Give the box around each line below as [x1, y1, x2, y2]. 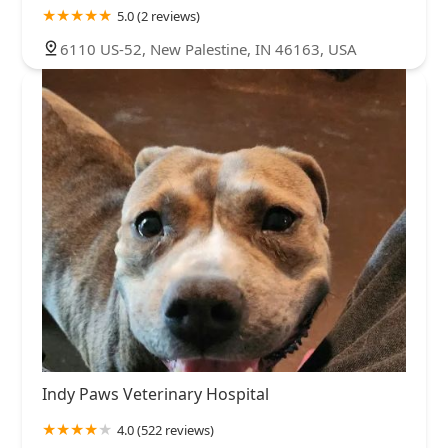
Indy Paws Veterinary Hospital [42, 382, 269, 405]
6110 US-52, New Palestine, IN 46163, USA [60, 38, 357, 59]
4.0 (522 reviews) [117, 420, 214, 439]
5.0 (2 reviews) [117, 6, 200, 25]
